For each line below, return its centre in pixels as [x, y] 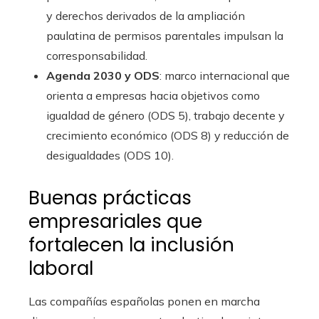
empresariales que [115, 222]
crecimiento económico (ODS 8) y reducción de [168, 136]
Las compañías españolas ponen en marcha [144, 302]
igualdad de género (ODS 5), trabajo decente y [166, 116]
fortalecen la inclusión [131, 245]
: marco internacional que [225, 76]
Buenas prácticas [110, 198]
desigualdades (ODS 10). [110, 156]
